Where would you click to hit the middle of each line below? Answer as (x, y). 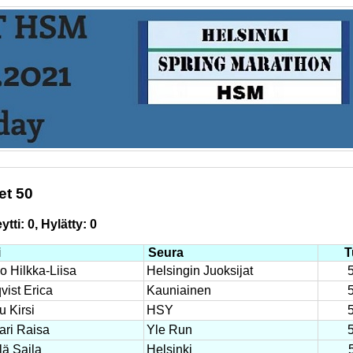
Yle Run (169, 330)
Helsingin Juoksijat (199, 271)
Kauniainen (178, 291)
